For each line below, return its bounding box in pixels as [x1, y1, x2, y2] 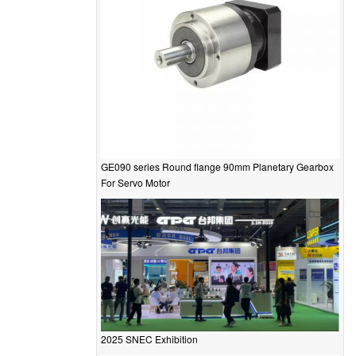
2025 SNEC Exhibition [101, 331, 198, 346]
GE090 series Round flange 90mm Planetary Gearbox [101, 159, 334, 173]
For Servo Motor [101, 175, 170, 189]
